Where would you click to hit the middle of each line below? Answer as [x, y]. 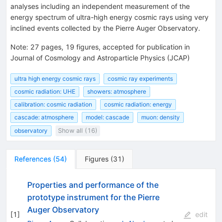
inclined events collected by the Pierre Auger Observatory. [105, 28]
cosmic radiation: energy [138, 105]
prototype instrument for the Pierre [93, 197]
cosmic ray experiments [140, 78]
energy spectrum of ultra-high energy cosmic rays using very [110, 17]
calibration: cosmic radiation [53, 105]
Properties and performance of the [93, 185]
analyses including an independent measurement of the [100, 6]
